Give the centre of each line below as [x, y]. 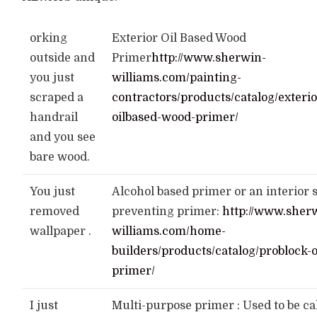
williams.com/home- [169, 231]
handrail [54, 117]
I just [44, 306]
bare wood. [60, 157]
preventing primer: [167, 212]
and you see [63, 137]
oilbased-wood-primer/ [175, 117]
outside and [63, 58]
